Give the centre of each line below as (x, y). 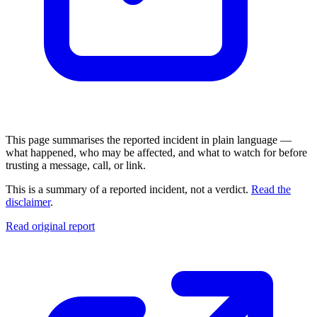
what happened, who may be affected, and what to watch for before (156, 153)
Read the (271, 190)
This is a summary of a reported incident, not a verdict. (127, 190)
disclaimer (28, 202)
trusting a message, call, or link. (76, 166)
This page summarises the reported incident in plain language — (149, 140)
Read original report (50, 226)
